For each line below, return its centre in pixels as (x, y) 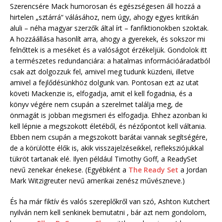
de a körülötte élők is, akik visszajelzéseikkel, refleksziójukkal (107, 148)
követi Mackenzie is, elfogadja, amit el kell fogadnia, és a (101, 94)
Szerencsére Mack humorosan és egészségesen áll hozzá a (105, 6)
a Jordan (193, 170)
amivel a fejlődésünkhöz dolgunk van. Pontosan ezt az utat (104, 83)
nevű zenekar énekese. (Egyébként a (69, 170)
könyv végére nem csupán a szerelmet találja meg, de (96, 105)
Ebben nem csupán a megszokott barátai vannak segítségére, (109, 137)
